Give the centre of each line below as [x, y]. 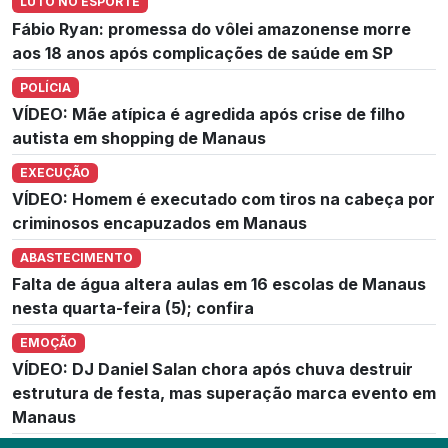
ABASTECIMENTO [76, 257]
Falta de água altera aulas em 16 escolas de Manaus [219, 284]
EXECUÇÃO [54, 172]
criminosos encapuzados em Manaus [159, 222]
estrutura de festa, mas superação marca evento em [224, 393]
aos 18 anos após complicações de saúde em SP [202, 52]
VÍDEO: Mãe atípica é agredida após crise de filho [208, 113]
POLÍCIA [45, 87]
